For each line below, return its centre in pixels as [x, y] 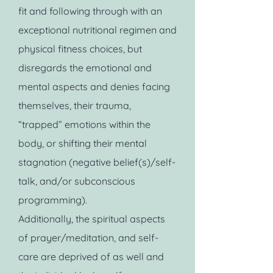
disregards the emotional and [85, 68]
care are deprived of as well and [91, 257]
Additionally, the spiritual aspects [92, 219]
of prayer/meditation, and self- [88, 238]
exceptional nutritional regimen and [97, 30]
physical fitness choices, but [80, 49]
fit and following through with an [90, 11]
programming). [53, 200]
